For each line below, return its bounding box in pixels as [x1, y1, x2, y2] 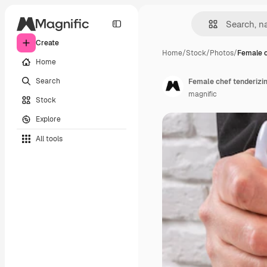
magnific [188, 89, 217, 99]
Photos [210, 48, 234, 58]
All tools [36, 133, 63, 144]
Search [36, 76, 60, 86]
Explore [36, 114, 61, 124]
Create [36, 38, 59, 48]
